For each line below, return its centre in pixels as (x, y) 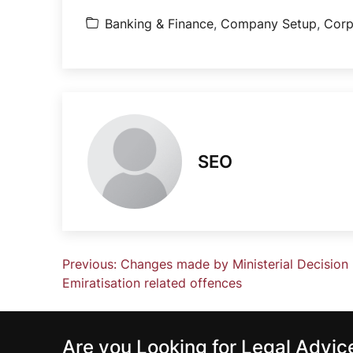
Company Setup (269, 23)
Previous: (90, 264)
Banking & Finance (160, 23)
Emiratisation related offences (152, 282)
